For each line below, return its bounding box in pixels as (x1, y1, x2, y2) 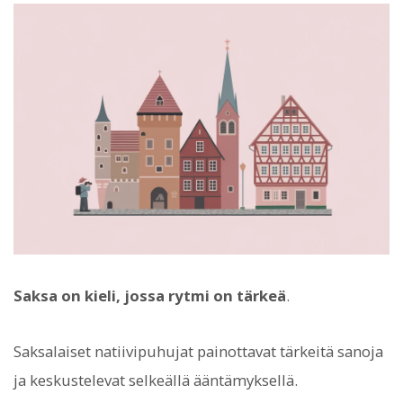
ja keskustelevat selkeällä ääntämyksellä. (13, 370, 298, 391)
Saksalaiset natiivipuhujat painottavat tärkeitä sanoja (13, 341, 383, 363)
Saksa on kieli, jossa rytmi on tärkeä (13, 284, 286, 306)
